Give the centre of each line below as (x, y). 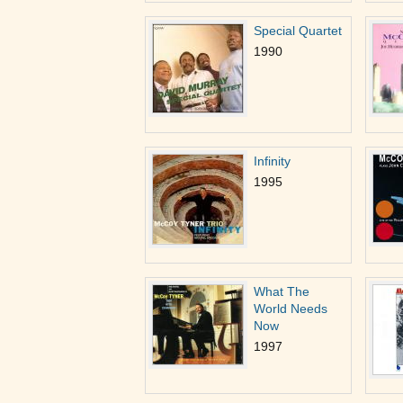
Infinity (272, 161)
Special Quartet (298, 31)
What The (282, 291)
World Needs (291, 309)
